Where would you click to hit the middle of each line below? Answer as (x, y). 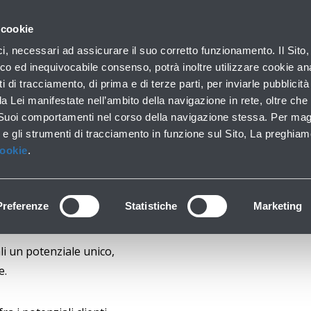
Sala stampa (188, 49)
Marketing (278, 205)
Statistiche (151, 205)
